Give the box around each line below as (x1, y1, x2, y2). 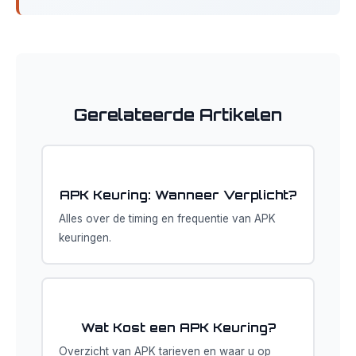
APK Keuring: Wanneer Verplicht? (60, 188, 296, 203)
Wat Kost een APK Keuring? (80, 320, 276, 335)
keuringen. (59, 231, 111, 244)
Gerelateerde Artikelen (74, 104, 282, 125)
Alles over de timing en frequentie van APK (59, 212, 276, 225)
